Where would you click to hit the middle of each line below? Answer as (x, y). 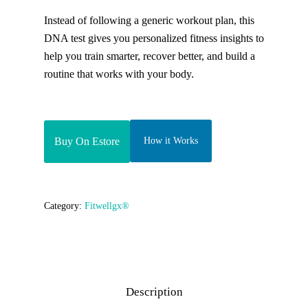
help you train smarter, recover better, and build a (150, 56)
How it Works (171, 141)
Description (154, 292)
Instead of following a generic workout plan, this (149, 20)
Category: (64, 206)
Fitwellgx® (107, 206)
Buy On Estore (87, 141)
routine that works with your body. (119, 74)
